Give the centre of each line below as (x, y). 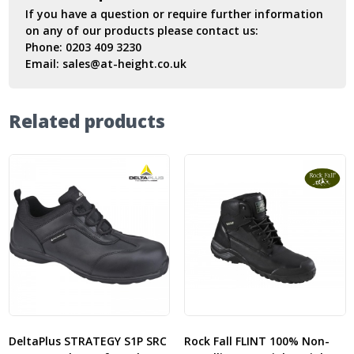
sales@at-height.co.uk (124, 64)
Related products (87, 122)
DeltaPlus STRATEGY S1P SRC (87, 341)
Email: (43, 64)
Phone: (45, 47)
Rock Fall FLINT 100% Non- (256, 341)
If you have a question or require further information (174, 14)
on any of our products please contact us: (141, 31)
